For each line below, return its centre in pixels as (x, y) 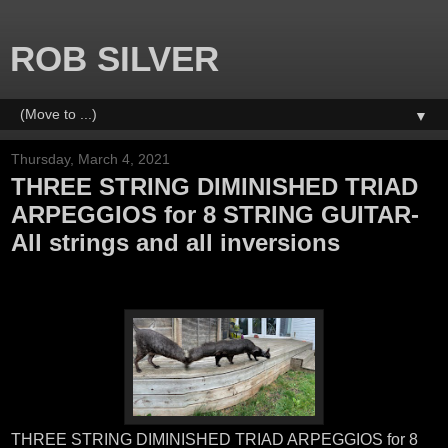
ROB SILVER (114, 59)
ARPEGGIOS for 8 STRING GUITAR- (215, 214)
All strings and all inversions (175, 242)
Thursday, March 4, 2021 (90, 159)
